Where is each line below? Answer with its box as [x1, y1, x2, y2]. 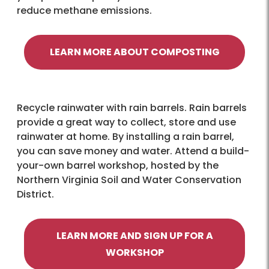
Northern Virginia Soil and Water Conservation [17, 172, 241, 187]
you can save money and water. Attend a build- [17, 144, 249, 158]
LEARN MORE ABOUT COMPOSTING [49, 44, 220, 59]
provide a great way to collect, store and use [17, 115, 236, 129]
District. [17, 187, 54, 201]
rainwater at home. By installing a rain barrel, [17, 129, 234, 144]
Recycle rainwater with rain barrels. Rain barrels [17, 100, 247, 115]
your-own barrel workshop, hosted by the [17, 158, 219, 172]
